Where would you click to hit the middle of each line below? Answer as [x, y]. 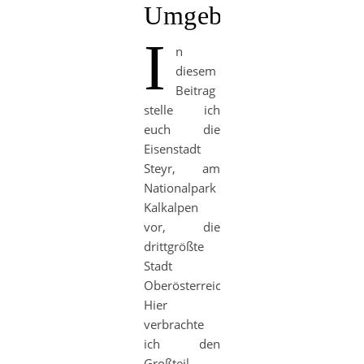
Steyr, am [182, 168]
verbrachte [174, 324]
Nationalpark [180, 188]
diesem [196, 71]
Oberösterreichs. [191, 285]
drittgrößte [174, 246]
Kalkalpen [171, 207]
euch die [182, 129]
